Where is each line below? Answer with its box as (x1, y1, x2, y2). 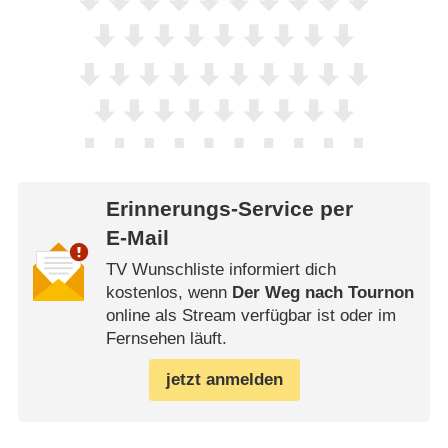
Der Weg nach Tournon (231, 283, 414, 303)
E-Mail (105, 225, 169, 250)
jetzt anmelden (165, 370, 283, 390)
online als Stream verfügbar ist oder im (105, 306, 396, 326)
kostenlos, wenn (105, 283, 232, 303)
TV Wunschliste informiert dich (105, 260, 336, 280)
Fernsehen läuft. (105, 329, 227, 349)
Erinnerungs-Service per (105, 196, 353, 221)
